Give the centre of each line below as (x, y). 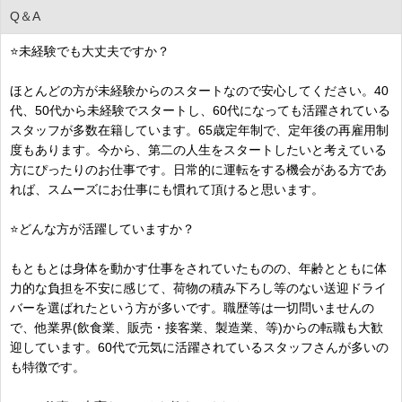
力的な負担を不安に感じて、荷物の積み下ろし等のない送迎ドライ (198, 288)
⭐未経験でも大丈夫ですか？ (90, 51)
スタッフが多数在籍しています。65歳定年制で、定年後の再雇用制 (199, 130)
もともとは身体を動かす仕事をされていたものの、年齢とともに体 (198, 268)
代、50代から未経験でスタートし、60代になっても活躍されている (200, 110)
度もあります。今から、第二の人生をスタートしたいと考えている (198, 149)
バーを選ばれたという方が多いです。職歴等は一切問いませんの (192, 307)
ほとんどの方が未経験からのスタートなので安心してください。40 (199, 90)
